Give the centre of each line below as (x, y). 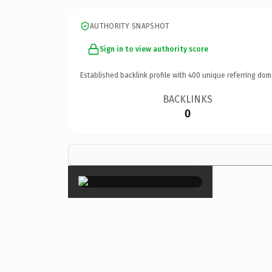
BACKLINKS (188, 99)
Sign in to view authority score (154, 49)
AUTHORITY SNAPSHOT (130, 26)
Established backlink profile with (134, 75)
